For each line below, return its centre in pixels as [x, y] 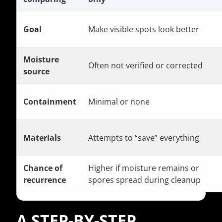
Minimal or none [119, 102]
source [36, 72]
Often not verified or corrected [145, 66]
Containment [50, 102]
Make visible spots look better [144, 29]
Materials [42, 138]
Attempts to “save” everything [144, 138]
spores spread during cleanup [144, 180]
